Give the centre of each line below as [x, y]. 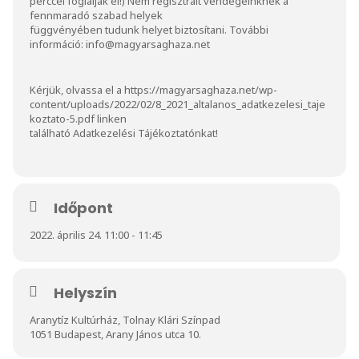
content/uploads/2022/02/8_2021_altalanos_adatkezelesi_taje [177, 104]
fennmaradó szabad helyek [96, 15]
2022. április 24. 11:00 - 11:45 [96, 234]
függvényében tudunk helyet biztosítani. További [149, 29]
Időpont [83, 208]
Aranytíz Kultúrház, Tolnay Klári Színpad [125, 319]
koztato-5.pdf [62, 118]
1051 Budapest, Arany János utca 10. [115, 334]
